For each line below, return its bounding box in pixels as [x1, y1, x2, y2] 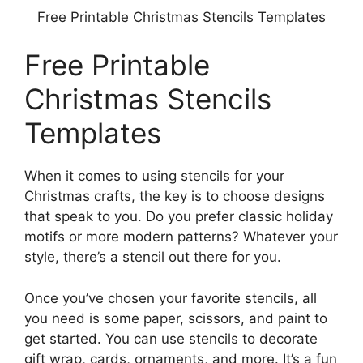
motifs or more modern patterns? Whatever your [24, 228, 338, 245]
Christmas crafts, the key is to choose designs [24, 188, 325, 204]
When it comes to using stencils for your [24, 168, 284, 184]
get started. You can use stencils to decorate [24, 330, 318, 347]
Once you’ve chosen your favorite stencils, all [24, 289, 317, 306]
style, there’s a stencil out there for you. [24, 249, 281, 265]
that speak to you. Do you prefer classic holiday [24, 208, 333, 224]
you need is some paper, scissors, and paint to [24, 310, 327, 327]
